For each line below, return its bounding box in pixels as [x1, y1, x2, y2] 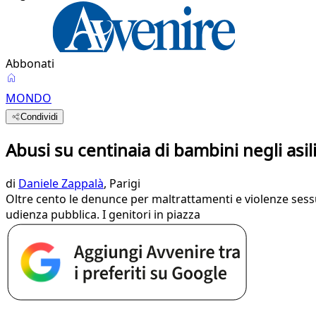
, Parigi [104, 175, 140, 191]
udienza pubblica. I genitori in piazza [6, 206, 200, 222]
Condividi [20, 111, 59, 122]
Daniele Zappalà [18, 175, 104, 191]
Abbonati [6, 56, 54, 71]
